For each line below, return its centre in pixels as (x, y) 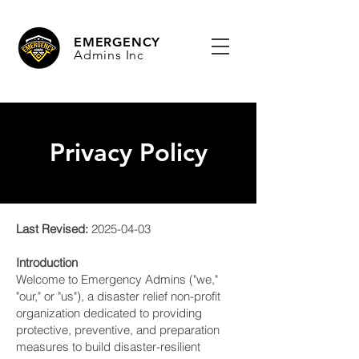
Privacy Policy (128, 153)
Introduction (47, 262)
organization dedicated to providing (109, 313)
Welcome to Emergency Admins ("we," (117, 279)
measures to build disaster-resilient (108, 347)
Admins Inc (109, 55)
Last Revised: (52, 229)
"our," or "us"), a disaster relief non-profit (118, 296)
